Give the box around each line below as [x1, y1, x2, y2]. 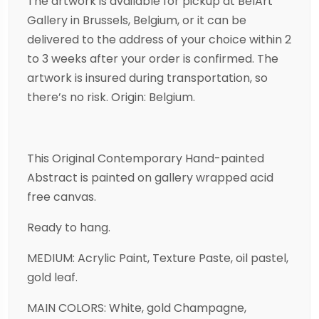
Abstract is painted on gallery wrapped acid [27, 169, 273, 187]
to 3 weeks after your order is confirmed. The [27, 51, 278, 68]
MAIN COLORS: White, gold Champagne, [27, 300, 246, 317]
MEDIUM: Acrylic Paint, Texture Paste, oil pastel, [27, 250, 288, 267]
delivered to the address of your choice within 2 [27, 31, 291, 48]
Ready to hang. [27, 219, 110, 236]
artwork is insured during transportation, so [27, 70, 268, 87]
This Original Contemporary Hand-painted [27, 150, 264, 167]
